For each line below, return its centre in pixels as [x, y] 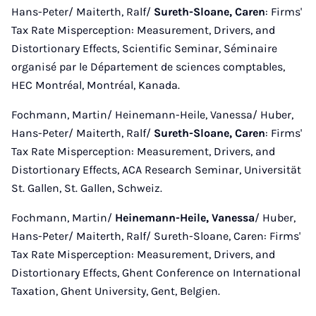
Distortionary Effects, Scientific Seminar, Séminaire [144, 48]
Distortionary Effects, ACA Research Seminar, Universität [156, 170]
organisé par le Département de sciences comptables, [148, 67]
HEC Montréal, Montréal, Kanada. [96, 85]
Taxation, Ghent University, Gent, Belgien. [116, 291]
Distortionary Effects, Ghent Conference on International [156, 273]
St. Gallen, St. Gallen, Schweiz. [87, 188]
